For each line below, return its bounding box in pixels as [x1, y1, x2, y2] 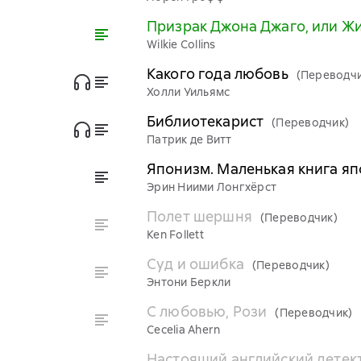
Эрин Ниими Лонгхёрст [147, 180, 276, 194]
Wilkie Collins [147, 37, 216, 52]
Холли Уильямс [147, 85, 230, 99]
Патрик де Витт [147, 132, 232, 147]
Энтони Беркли [147, 275, 231, 289]
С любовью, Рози [147, 302, 268, 321]
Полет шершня [147, 207, 252, 226]
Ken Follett [147, 227, 204, 242]
